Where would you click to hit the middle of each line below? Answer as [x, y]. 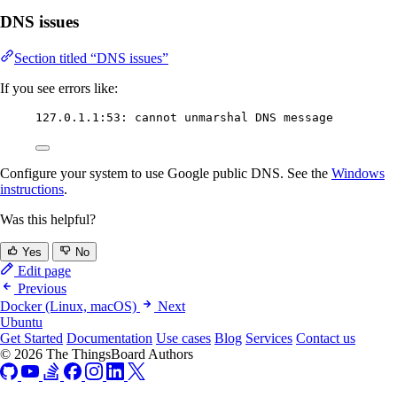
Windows [358, 173]
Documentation [109, 339]
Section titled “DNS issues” [91, 58]
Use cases [183, 339]
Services [269, 339]
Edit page [43, 271]
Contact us [326, 339]
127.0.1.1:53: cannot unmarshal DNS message [184, 117]
